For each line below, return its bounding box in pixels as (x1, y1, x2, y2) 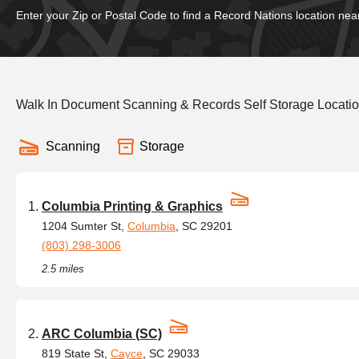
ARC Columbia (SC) (42, 327, 162, 341)
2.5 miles (42, 263, 84, 275)
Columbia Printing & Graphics (42, 200, 223, 213)
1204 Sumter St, (42, 220, 127, 232)
